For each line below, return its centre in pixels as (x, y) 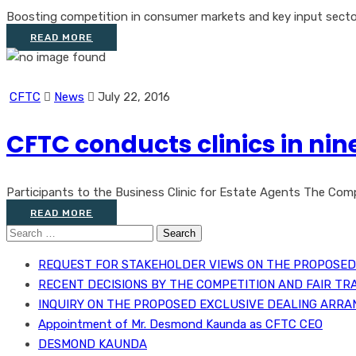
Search (24, 232)
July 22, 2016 (132, 97)
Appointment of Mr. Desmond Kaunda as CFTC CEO (180, 324)
